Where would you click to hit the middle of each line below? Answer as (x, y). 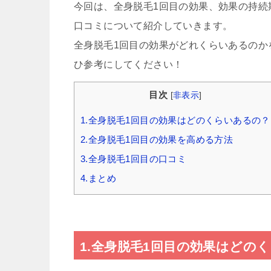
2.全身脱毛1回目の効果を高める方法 (157, 139)
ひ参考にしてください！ (129, 64)
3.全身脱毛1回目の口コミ (134, 158)
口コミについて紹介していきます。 (153, 25)
